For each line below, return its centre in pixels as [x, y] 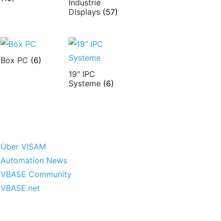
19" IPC [82, 74]
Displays [85, 12]
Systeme [86, 83]
